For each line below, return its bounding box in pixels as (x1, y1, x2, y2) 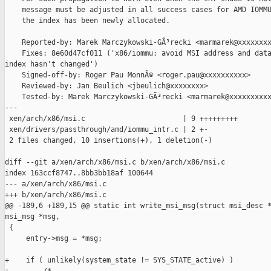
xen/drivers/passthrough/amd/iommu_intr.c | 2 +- (5, 125, 208, 134)
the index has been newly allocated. (5, 16, 170, 25)
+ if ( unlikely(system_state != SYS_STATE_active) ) (5, 256, 233, 265)
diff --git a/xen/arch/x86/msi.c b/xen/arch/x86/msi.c (5, 158, 225, 167)
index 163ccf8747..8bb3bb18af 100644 (5, 169, 153, 178)
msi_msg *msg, (5, 212, 60, 221)
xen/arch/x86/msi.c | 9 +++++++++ (5, 114, 238, 123)
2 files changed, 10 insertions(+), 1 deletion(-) (5, 136, 212, 145)
